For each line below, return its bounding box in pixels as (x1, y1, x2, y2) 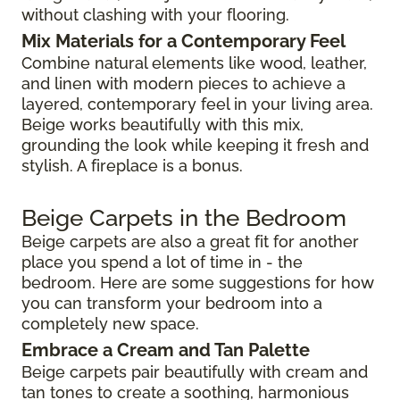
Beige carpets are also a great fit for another (21, 231, 359, 251)
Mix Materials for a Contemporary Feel (21, 29, 346, 52)
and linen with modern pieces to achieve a (21, 73, 346, 93)
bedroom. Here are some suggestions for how (21, 272, 374, 292)
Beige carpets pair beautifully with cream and (21, 362, 368, 381)
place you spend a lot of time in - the (21, 252, 303, 271)
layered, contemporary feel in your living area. (21, 94, 373, 113)
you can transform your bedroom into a (21, 293, 322, 312)
